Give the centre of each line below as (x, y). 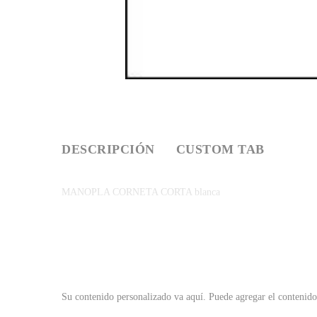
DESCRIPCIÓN (108, 149)
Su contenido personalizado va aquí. (135, 296)
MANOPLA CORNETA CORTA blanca (141, 192)
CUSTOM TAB (220, 149)
